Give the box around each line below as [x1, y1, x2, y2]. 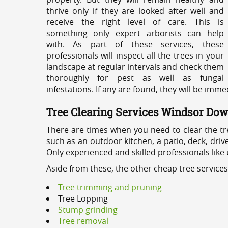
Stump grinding [58, 204, 118, 215]
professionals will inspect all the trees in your [46, 50, 224, 61]
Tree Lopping [58, 193, 108, 204]
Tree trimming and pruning [58, 182, 162, 193]
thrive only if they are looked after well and [46, 5, 224, 16]
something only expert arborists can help [46, 27, 224, 39]
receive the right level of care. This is [46, 16, 224, 27]
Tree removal [58, 215, 108, 226]
